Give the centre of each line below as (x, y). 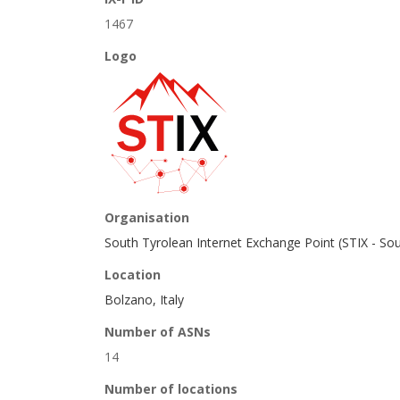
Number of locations (171, 389)
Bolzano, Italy (144, 300)
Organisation (147, 217)
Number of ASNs (158, 332)
